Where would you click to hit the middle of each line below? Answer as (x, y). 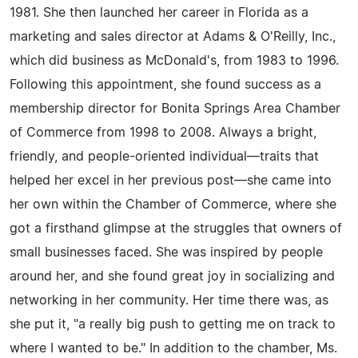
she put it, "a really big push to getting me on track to (173, 324)
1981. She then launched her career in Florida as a (159, 13)
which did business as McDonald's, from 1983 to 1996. (174, 61)
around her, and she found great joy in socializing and (172, 276)
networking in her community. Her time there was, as (169, 300)
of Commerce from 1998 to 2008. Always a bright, (163, 133)
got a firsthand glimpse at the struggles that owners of (176, 229)
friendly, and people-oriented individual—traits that (164, 157)
